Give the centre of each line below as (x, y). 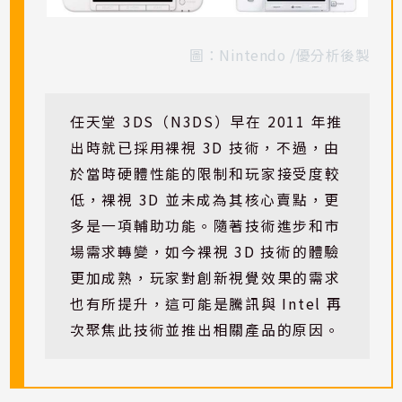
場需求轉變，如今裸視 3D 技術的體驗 (205, 252)
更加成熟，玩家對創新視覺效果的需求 (205, 278)
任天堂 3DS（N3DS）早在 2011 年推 (206, 122)
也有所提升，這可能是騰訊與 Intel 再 (206, 304)
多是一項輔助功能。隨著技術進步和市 (205, 226)
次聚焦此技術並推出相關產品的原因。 (205, 330)
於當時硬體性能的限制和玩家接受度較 (205, 174)
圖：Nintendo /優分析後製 (280, 55)
